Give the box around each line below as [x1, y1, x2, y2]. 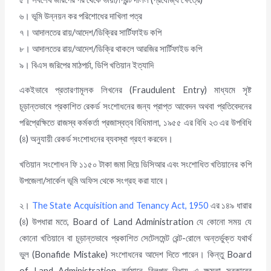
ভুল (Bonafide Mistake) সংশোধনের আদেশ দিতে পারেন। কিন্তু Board [19, 249, 252, 260]
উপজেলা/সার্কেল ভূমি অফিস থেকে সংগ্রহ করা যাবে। [19, 175, 169, 186]
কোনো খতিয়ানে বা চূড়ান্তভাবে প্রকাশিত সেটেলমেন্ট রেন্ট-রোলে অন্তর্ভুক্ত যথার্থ [19, 233, 252, 244]
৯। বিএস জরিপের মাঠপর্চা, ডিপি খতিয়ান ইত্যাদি [19, 59, 154, 70]
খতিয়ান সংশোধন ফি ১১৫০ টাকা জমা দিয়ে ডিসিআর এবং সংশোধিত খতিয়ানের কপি [19, 158, 252, 169]
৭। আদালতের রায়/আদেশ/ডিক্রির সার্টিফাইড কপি [19, 27, 162, 38]
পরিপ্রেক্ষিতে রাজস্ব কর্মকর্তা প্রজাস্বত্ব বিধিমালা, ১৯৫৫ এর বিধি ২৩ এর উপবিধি [19, 117, 252, 128]
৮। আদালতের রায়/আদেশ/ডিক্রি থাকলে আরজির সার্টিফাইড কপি [19, 43, 203, 54]
